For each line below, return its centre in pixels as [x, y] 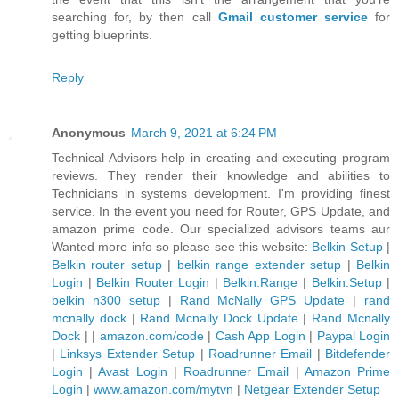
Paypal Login [353, 335]
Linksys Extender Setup [128, 353]
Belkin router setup [107, 264]
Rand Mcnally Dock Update [219, 318]
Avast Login [133, 371]
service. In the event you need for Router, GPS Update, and [221, 211]
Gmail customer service [293, 16]
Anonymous [89, 132]
